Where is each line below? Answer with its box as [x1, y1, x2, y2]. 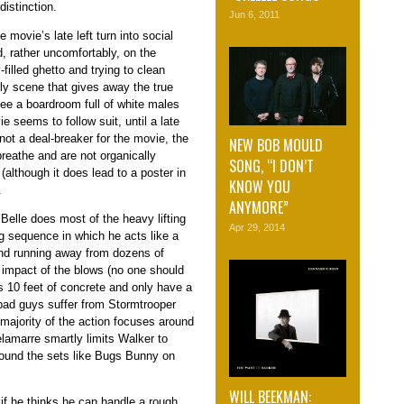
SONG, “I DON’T [229, 154, 314, 177]
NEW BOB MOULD [229, 133, 323, 156]
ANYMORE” [229, 196, 289, 218]
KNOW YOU [229, 175, 290, 197]
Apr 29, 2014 [229, 221, 285, 233]
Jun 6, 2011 [229, 9, 280, 21]
